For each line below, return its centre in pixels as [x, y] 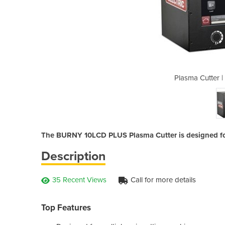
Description [73, 156]
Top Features [66, 207]
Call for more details [163, 180]
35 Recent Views [79, 180]
